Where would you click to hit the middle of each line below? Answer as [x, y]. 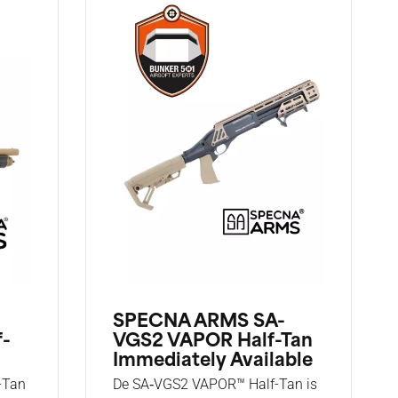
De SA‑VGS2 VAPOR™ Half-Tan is [215, 385]
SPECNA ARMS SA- [199, 323]
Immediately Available [213, 362]
